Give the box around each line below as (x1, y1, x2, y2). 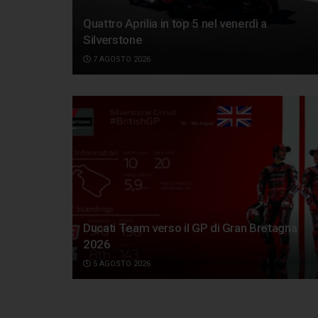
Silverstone (83, 33, 143, 48)
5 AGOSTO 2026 (91, 258, 150, 268)
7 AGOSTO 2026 (91, 55, 150, 65)
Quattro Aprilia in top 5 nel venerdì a (83, 16, 268, 31)
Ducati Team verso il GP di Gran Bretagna (83, 220, 297, 235)
